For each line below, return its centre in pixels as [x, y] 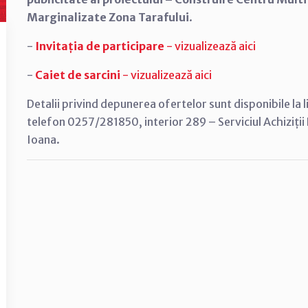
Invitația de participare [100, 46]
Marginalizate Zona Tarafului [108, 17]
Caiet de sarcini [78, 75]
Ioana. [43, 140]
